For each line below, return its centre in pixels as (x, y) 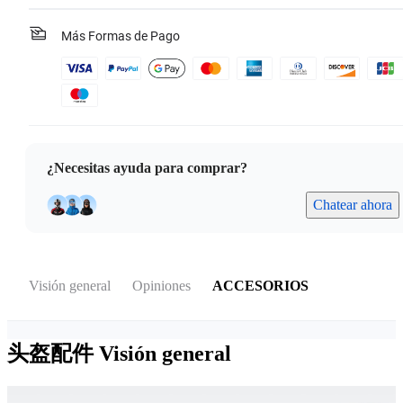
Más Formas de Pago (121, 36)
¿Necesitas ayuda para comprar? (147, 168)
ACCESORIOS (260, 286)
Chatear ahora (353, 205)
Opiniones (161, 286)
